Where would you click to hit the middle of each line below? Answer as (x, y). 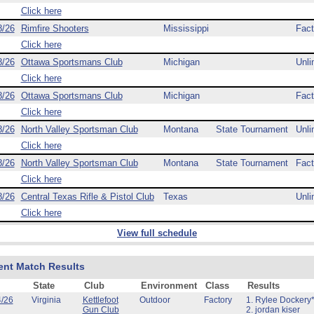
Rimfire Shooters (55, 28)
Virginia (46, 300)
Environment (169, 286)
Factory (218, 300)
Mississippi (186, 28)
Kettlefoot (100, 300)
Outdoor (155, 300)
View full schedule (157, 233)
